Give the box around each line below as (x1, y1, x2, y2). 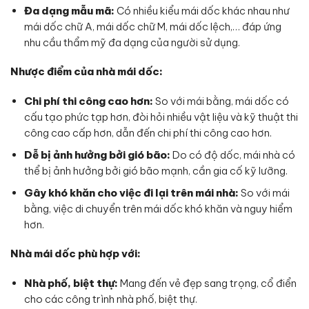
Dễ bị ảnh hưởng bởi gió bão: (23, 148, 170, 161)
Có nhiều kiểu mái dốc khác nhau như (114, 3, 290, 17)
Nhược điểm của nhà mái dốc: (10, 65, 163, 79)
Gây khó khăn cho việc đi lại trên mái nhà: (23, 186, 239, 199)
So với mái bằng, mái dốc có (152, 94, 289, 108)
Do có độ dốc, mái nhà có (170, 148, 295, 161)
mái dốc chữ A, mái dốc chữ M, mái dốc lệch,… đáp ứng (23, 19, 281, 33)
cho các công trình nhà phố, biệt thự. (23, 292, 197, 306)
